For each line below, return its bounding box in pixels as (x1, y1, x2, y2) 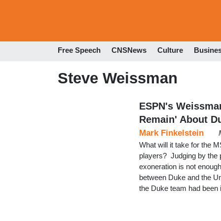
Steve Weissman (58, 69, 178, 87)
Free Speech (58, 46, 101, 55)
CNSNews (111, 46, 147, 55)
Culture (157, 46, 183, 55)
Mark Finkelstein (139, 128, 204, 138)
